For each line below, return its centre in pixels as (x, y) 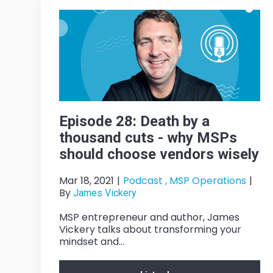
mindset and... (92, 242)
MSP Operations (208, 181)
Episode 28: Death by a (134, 122)
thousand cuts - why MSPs (148, 138)
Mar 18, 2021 (87, 181)
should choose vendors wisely (159, 154)
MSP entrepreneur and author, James (149, 218)
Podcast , (145, 181)
